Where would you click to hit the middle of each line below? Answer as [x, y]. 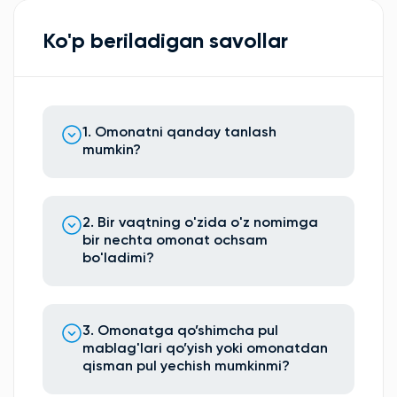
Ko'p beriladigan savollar [165, 41]
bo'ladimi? [118, 258]
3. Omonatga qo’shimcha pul [180, 331]
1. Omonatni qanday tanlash [179, 132]
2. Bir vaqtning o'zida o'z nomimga [200, 223]
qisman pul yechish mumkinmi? [186, 366]
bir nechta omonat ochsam [175, 241]
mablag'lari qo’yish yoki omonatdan [205, 349]
